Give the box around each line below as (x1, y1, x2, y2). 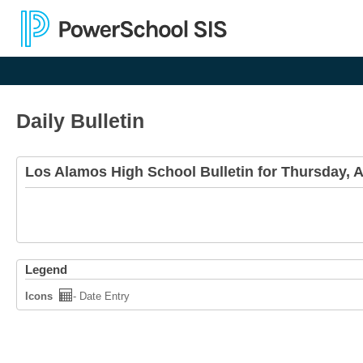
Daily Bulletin (16, 109, 144, 132)
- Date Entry (73, 291, 130, 303)
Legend (25, 263, 67, 277)
